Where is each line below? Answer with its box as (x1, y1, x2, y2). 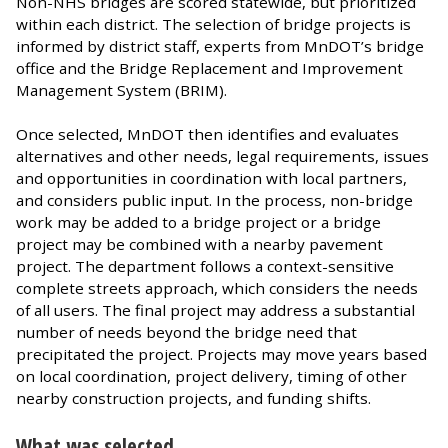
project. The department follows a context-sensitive (16, 255, 394, 276)
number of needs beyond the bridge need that (16, 321, 357, 342)
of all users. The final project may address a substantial (16, 299, 415, 320)
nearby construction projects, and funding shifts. (16, 387, 371, 408)
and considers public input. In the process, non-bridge (16, 189, 413, 210)
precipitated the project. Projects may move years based (16, 343, 427, 364)
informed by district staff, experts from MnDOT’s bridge (16, 35, 424, 56)
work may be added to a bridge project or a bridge (16, 211, 381, 232)
